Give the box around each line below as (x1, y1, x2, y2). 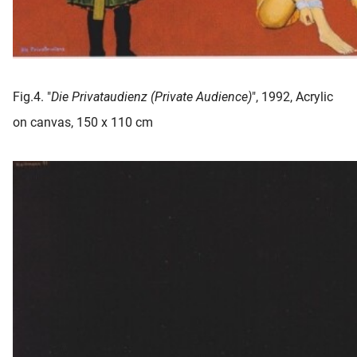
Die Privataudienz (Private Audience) (51, 88, 252, 104)
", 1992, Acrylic (252, 88, 333, 104)
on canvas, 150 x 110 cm (13, 114, 153, 130)
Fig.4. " (13, 88, 51, 104)
